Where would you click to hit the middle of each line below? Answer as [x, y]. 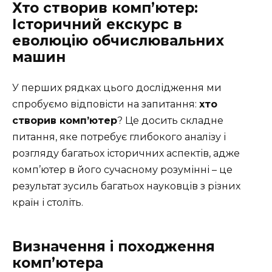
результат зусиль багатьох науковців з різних [126, 186]
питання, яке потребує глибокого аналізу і [119, 137]
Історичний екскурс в [97, 24]
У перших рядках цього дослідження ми [117, 88]
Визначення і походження [114, 246]
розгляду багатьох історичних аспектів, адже [126, 153]
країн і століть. [48, 202]
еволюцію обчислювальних [118, 41]
